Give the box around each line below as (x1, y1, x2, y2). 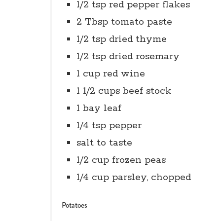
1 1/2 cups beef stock (76, 85, 171, 97)
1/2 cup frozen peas (76, 154, 166, 166)
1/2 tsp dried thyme (76, 33, 167, 45)
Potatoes (62, 199, 87, 211)
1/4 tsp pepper (76, 119, 142, 132)
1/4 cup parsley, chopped (76, 171, 191, 184)
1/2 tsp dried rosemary (76, 50, 180, 63)
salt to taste (76, 137, 132, 149)
